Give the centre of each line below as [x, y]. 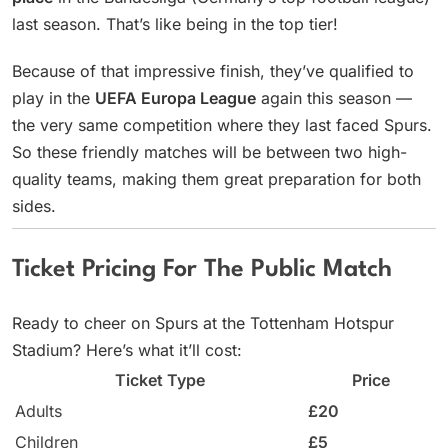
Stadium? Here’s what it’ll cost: [127, 350]
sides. [34, 206]
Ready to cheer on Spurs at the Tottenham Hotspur [203, 323]
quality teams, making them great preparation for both [216, 179]
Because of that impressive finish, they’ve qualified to [213, 71]
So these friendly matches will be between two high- [209, 152]
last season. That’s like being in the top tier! [175, 24]
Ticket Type [159, 380]
